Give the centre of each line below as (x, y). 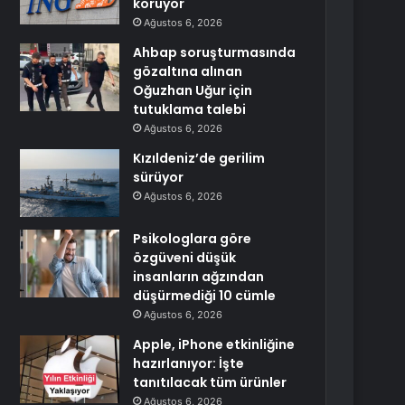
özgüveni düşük (185, 258)
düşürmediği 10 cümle (205, 296)
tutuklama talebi (190, 109)
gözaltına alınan (188, 71)
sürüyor (159, 177)
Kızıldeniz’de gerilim (199, 158)
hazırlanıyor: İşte (189, 363)
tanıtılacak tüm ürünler (210, 382)
